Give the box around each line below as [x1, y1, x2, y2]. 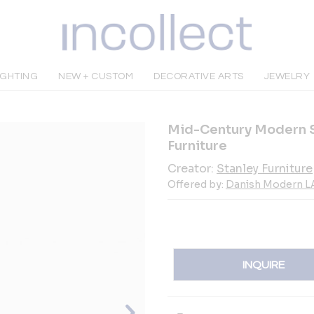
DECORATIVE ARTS [153, 71, 244, 81]
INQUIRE [243, 259, 285, 271]
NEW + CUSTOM [58, 71, 134, 81]
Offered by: [168, 178, 226, 191]
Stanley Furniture [217, 161, 313, 176]
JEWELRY [264, 71, 310, 81]
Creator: [168, 161, 217, 176]
